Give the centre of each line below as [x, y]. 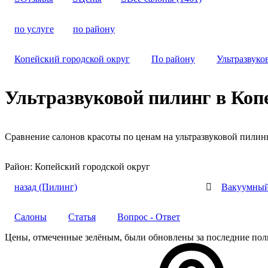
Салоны [31, 217]
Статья [82, 217]
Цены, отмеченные [45, 237]
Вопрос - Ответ [149, 217]
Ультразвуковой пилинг [108, 98]
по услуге [34, 29]
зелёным [102, 237]
